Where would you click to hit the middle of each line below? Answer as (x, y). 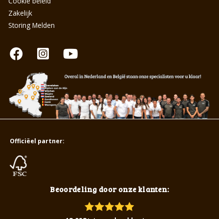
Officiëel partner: (37, 141)
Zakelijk (20, 13)
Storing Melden (32, 25)
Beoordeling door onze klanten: (109, 189)
